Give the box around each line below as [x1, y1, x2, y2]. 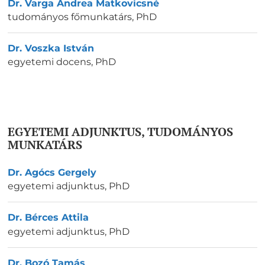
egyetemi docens [8, 56, 91, 68]
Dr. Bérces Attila [8, 212, 89, 224]
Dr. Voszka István [8, 43, 94, 54]
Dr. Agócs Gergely [8, 167, 96, 179]
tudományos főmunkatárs [8, 11, 132, 23]
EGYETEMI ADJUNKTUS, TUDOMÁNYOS [8, 124, 233, 140]
